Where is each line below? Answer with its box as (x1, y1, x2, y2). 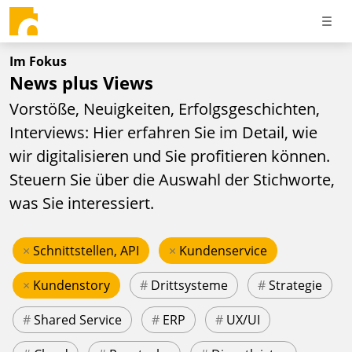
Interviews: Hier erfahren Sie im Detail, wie (9, 121, 317, 143)
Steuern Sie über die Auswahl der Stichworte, (9, 168, 335, 190)
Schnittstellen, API (33, 241, 139, 259)
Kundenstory (33, 276, 110, 294)
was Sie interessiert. (9, 192, 154, 214)
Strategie (269, 276, 322, 294)
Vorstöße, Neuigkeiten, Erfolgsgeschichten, (9, 97, 320, 119)
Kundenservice (179, 241, 267, 259)
